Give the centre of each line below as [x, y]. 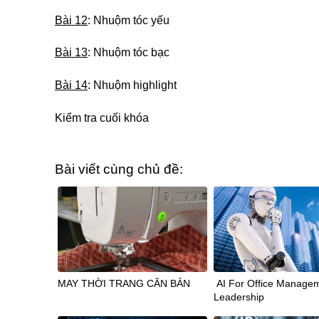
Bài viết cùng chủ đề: [119, 169]
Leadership [239, 297]
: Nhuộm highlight [132, 85]
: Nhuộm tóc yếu [129, 20]
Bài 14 [71, 85]
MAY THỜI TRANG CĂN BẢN [124, 284]
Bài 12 [71, 20]
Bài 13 [71, 53]
